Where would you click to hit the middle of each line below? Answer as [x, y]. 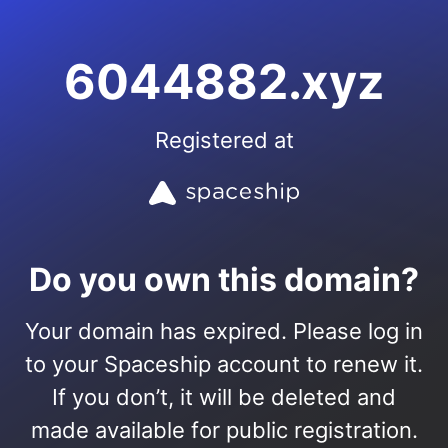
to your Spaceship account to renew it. [224, 364]
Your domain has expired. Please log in [224, 331]
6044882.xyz [224, 81]
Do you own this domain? [224, 279]
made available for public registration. [224, 430]
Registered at [224, 140]
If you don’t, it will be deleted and [224, 397]
